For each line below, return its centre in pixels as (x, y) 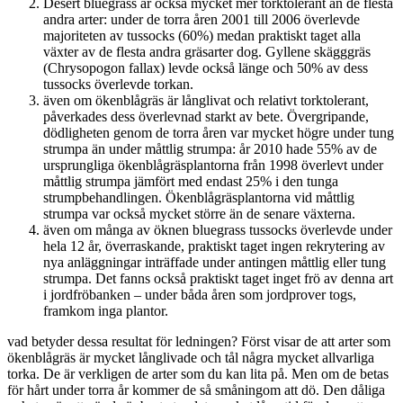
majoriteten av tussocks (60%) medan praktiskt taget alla (202, 35)
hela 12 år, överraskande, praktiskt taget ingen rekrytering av (214, 246)
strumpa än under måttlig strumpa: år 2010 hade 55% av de (210, 148)
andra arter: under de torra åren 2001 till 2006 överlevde (201, 19)
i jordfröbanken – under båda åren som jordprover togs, (200, 294)
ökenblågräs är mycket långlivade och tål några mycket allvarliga (191, 357)
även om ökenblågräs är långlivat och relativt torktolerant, (206, 100)
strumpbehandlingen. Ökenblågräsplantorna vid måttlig (199, 197)
